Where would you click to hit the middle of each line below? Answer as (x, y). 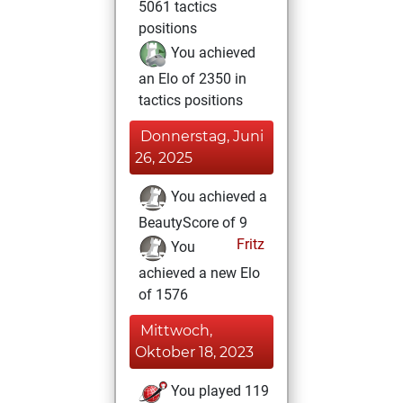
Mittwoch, (176, 331)
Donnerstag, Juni (202, 136)
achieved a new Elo (199, 273)
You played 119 (218, 391)
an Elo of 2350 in (193, 79)
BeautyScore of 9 (193, 223)
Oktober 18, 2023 (194, 352)
